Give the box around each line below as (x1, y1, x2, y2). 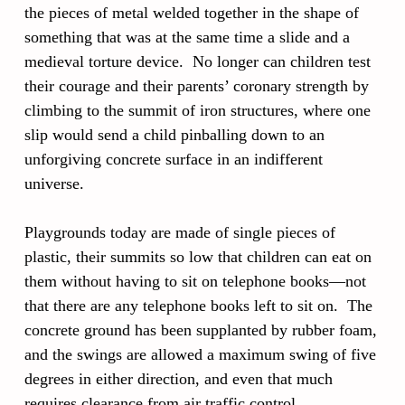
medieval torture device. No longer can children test (24, 52, 371, 71)
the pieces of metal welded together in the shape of (24, 3, 359, 22)
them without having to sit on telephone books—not (24, 271, 366, 290)
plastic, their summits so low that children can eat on (24, 247, 372, 266)
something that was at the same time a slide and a (24, 27, 350, 46)
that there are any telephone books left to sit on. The (24, 296, 372, 315)
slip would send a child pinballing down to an (24, 125, 325, 144)
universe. (24, 174, 84, 193)
